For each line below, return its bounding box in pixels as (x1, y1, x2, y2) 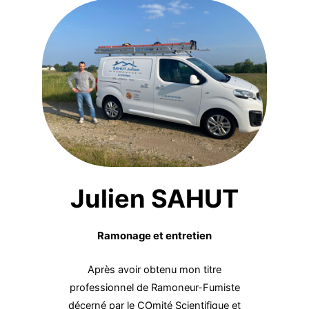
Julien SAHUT (70, 183, 239, 214)
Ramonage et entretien (97, 230, 212, 243)
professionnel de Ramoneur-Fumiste (69, 281, 240, 295)
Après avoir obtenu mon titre (88, 263, 221, 277)
